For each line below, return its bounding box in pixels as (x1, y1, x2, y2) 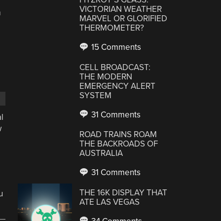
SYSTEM (79, 90, 112, 101)
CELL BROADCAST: (79, 62, 151, 73)
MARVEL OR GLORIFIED (79, 13, 168, 24)
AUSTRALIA (79, 148, 123, 158)
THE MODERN (79, 71, 133, 82)
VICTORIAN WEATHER (79, 4, 162, 14)
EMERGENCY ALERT (79, 80, 156, 91)
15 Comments (89, 42, 142, 52)
